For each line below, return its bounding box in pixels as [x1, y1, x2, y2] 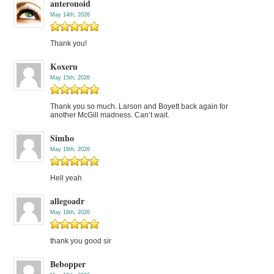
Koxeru [50, 60, 78, 73]
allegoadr [50, 194, 85, 208]
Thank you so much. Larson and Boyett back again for [50, 102, 229, 111]
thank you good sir [50, 237, 112, 246]
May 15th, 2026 [50, 75, 91, 81]
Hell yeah [50, 174, 83, 183]
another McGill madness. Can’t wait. [50, 111, 170, 120]
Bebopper [50, 257, 86, 271]
